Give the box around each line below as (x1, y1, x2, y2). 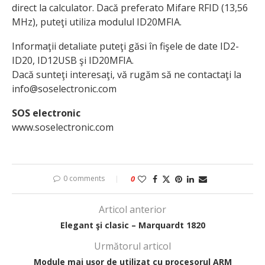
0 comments (63, 173, 105, 183)
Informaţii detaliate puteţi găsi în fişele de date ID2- (12, 39, 239, 53)
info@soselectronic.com (12, 82, 117, 95)
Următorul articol (94, 239, 171, 253)
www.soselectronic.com (12, 120, 114, 134)
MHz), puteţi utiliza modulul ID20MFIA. (12, 15, 182, 28)
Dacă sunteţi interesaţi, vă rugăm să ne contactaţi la (12, 67, 241, 81)
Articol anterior (99, 202, 166, 216)
